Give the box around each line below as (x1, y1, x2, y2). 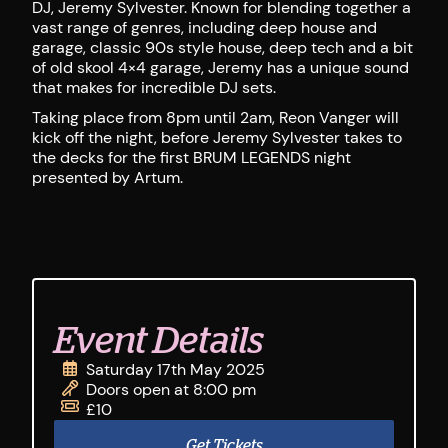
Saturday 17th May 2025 (86, 359, 265, 380)
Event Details (54, 321, 264, 359)
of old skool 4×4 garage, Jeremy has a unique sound (32, 57, 409, 78)
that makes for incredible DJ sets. (32, 77, 276, 98)
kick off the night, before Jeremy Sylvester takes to (32, 127, 402, 148)
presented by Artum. (32, 167, 183, 188)
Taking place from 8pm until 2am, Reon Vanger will (32, 107, 399, 128)
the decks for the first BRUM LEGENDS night (32, 147, 351, 168)
